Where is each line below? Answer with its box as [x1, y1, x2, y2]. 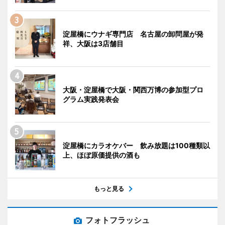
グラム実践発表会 [63, 95, 119, 104]
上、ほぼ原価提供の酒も [63, 151, 140, 160]
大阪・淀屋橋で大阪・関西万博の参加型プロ [63, 85, 203, 94]
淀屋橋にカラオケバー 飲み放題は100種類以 [63, 141, 210, 150]
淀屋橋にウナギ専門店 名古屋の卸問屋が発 [63, 30, 203, 39]
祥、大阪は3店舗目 [63, 39, 124, 48]
